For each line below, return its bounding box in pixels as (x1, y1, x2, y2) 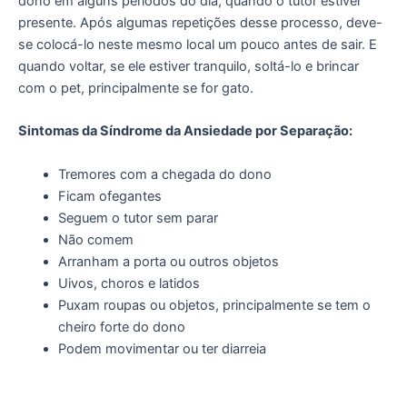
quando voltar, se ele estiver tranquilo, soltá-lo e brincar (18, 57, 359, 74)
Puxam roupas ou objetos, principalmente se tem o (57, 296, 371, 313)
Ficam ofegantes (57, 187, 162, 204)
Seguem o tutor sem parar (57, 209, 218, 226)
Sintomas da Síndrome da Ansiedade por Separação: (18, 123, 352, 140)
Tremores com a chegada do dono (57, 165, 272, 183)
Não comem (57, 231, 134, 248)
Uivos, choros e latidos (57, 274, 200, 292)
